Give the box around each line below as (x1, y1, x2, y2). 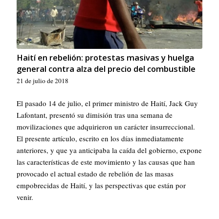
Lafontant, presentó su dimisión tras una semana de (16, 110, 173, 120)
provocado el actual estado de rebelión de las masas (16, 169, 174, 179)
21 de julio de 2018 (16, 76, 68, 85)
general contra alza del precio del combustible (16, 63, 196, 74)
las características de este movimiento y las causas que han (16, 157, 195, 167)
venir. (16, 192, 33, 202)
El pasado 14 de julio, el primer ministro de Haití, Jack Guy (16, 98, 198, 109)
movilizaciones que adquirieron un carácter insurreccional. (16, 122, 195, 132)
